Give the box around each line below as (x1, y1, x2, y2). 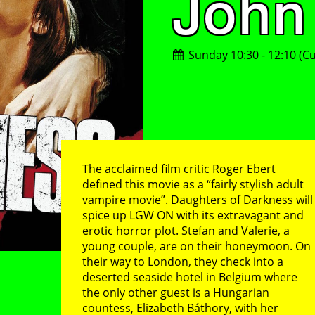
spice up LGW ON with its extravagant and (82, 207, 304, 223)
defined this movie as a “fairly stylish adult (82, 176, 304, 192)
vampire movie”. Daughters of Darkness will (82, 192, 313, 207)
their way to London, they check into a (82, 254, 283, 269)
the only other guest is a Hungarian (82, 285, 269, 300)
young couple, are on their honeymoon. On (82, 238, 311, 254)
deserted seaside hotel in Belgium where (82, 269, 297, 285)
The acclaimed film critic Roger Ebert (82, 161, 276, 176)
